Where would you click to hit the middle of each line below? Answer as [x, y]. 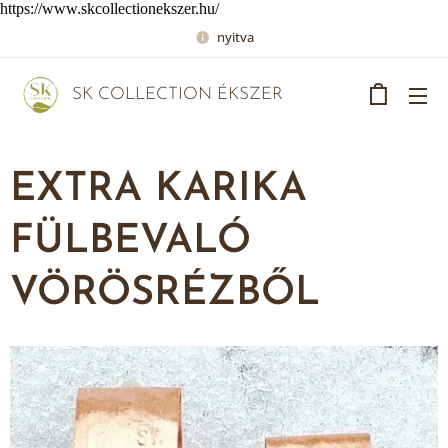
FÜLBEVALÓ [130, 242]
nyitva [235, 36]
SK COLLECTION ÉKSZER [177, 94]
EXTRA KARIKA [158, 190]
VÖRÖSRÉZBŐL [165, 294]
